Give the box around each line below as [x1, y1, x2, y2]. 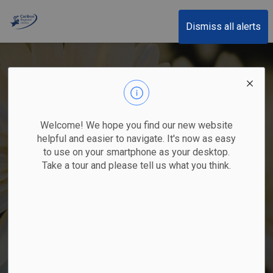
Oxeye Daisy [77, 186, 196, 211]
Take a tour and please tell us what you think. [41, 160, 231, 171]
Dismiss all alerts [186, 21, 261, 32]
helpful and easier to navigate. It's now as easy [37, 133, 236, 144]
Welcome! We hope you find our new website [40, 119, 233, 131]
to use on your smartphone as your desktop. [43, 146, 230, 158]
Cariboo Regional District [36, 14, 143, 26]
